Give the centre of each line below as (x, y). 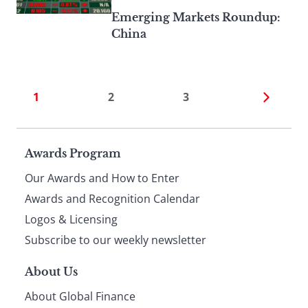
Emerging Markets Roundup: (196, 18)
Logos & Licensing (71, 220)
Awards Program (73, 154)
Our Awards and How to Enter (102, 178)
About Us (51, 272)
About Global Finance (80, 297)
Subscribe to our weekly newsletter (115, 240)
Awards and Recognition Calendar (112, 199)
